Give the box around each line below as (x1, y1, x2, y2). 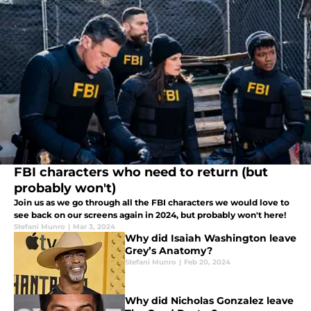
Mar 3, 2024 (73, 222, 115, 232)
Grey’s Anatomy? (125, 244, 212, 258)
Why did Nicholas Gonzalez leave (125, 294, 294, 308)
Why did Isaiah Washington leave (125, 232, 296, 245)
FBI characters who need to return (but (14, 165, 268, 180)
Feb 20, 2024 (184, 258, 230, 267)
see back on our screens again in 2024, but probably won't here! (14, 210, 286, 221)
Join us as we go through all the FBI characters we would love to (14, 197, 289, 208)
